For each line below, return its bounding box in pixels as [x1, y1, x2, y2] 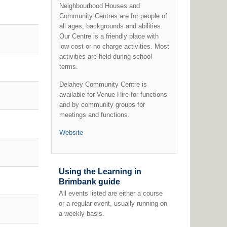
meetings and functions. [59, 111, 130, 119]
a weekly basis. [58, 210, 104, 217]
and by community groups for [59, 101, 145, 108]
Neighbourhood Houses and [59, 2, 140, 10]
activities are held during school [59, 53, 152, 60]
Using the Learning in [58, 167, 141, 176]
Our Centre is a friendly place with [59, 32, 159, 40]
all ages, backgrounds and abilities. [59, 22, 163, 30]
